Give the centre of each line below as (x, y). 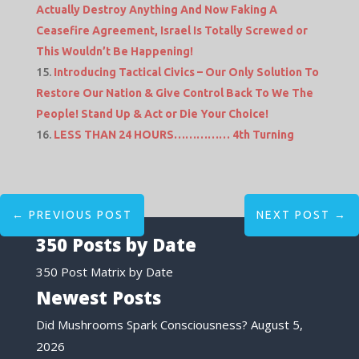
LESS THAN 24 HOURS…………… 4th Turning (173, 134)
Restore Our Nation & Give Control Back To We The (174, 93)
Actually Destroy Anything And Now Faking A (156, 9)
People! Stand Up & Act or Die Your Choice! (152, 113)
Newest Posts (98, 298)
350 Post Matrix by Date (104, 271)
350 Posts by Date (116, 244)
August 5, (276, 325)
